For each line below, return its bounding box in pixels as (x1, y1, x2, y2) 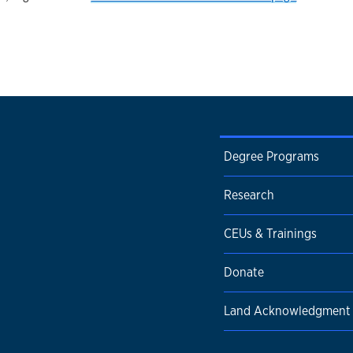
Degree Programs (224, 147, 319, 165)
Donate (224, 263, 264, 281)
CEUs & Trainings (224, 225, 317, 242)
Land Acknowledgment (224, 302, 351, 319)
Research (224, 186, 274, 203)
